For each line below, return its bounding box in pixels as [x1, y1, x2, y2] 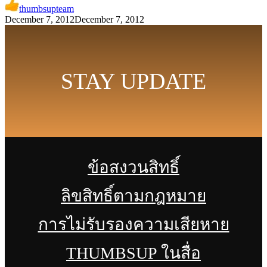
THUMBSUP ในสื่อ [66, 243, 201, 262]
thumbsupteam [19, 4, 74, 14]
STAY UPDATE [61, 68, 206, 94]
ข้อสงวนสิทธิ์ [88, 157, 179, 176]
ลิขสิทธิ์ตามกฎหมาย [61, 186, 206, 205]
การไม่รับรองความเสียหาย [38, 215, 229, 234]
